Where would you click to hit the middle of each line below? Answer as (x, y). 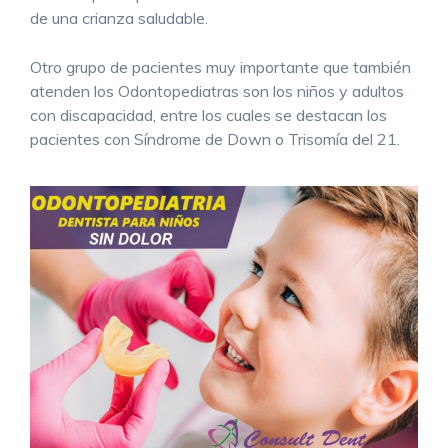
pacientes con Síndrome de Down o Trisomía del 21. (215, 138)
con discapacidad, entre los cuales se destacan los (208, 114)
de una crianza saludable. (119, 17)
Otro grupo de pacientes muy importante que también (220, 66)
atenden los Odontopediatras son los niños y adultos (217, 90)
